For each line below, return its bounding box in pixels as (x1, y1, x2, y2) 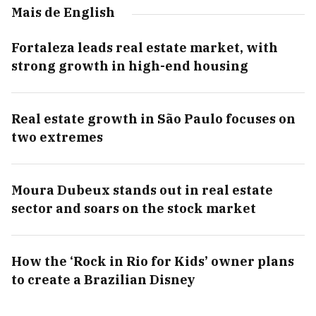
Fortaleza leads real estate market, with (11, 39, 278, 56)
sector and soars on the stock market (11, 200, 256, 217)
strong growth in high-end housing (11, 58, 248, 74)
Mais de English (11, 4, 115, 20)
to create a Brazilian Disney (11, 272, 195, 288)
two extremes (11, 129, 103, 145)
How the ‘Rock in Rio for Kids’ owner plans (11, 253, 294, 269)
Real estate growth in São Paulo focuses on (11, 111, 296, 127)
